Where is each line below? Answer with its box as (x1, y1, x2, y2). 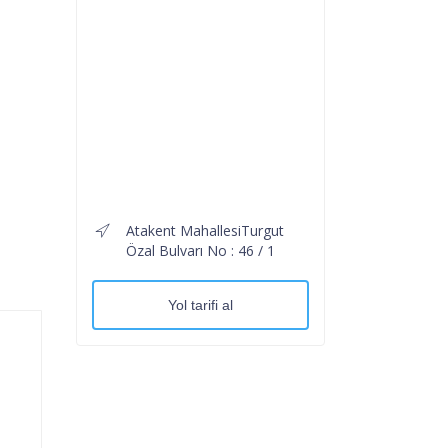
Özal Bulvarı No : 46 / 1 (126, 240, 275, 260)
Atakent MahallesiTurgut (126, 220, 284, 240)
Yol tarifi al (168, 296, 233, 313)
